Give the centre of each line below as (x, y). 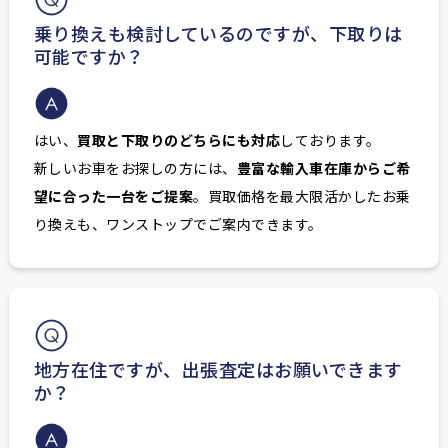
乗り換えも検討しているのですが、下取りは (218, 33)
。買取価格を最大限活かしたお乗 (302, 196)
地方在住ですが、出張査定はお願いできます (218, 369)
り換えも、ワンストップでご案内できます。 (178, 224)
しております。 (330, 140)
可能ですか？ (89, 56)
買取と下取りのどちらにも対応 (179, 140)
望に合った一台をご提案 (113, 196)
